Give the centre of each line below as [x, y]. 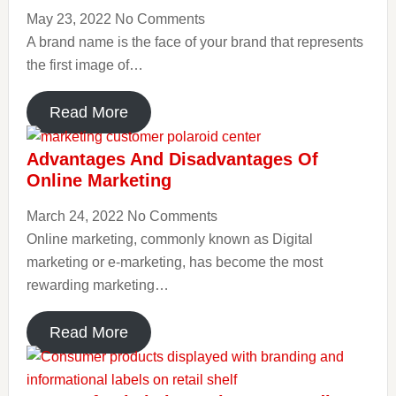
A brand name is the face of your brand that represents [194, 42]
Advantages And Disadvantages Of [172, 159]
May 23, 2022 [70, 19]
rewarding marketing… [97, 285]
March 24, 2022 [76, 216]
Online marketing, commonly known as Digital [169, 239]
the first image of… [84, 65]
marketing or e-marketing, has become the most [174, 262]
